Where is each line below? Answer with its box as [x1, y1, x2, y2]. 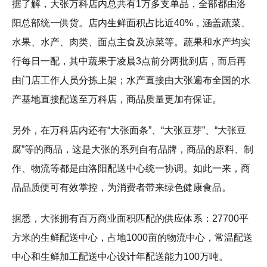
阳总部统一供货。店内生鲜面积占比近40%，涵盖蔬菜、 [12, 18, 250, 29]
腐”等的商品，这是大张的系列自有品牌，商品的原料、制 [12, 144, 253, 155]
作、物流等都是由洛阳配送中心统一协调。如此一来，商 [12, 163, 250, 174]
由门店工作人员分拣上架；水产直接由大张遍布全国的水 [12, 75, 250, 86]
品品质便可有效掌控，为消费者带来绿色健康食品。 [12, 182, 231, 193]
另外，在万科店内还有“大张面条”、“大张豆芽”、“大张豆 [12, 125, 246, 136]
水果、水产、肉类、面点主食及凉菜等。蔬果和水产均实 [12, 37, 250, 48]
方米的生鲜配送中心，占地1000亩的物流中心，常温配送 [12, 232, 253, 243]
